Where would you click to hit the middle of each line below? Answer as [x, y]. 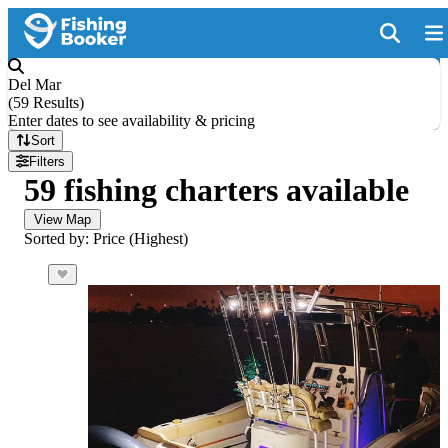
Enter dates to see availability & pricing [131, 120]
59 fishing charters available [216, 190]
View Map [62, 219]
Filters [47, 161]
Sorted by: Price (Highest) [106, 238]
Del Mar [34, 84]
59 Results [46, 102]
